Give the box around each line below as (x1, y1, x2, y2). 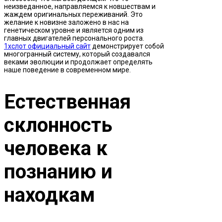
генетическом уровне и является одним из (4, 26, 144, 34)
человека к (4, 137, 108, 161)
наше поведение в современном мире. (4, 65, 131, 74)
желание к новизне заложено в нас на (4, 18, 129, 26)
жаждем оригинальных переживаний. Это (4, 10, 143, 18)
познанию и (4, 160, 112, 184)
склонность (4, 113, 112, 137)
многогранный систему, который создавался (4, 50, 150, 58)
